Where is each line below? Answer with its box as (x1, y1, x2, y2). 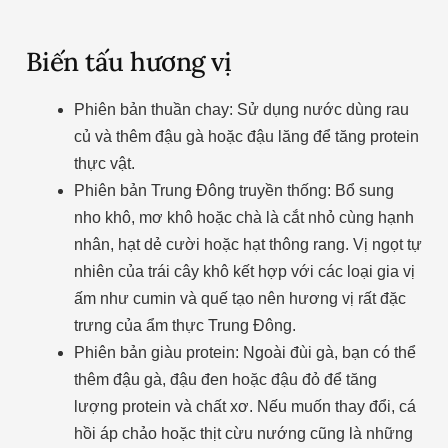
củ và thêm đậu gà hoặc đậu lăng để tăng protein (73, 127, 419, 145)
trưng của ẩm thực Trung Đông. (73, 316, 296, 334)
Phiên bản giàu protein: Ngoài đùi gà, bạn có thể (73, 343, 416, 361)
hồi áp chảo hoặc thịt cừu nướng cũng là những (73, 424, 413, 442)
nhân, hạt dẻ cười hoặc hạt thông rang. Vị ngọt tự (73, 235, 422, 253)
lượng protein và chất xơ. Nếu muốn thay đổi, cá (73, 397, 416, 415)
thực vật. (73, 154, 135, 172)
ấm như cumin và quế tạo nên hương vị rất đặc (73, 289, 406, 307)
